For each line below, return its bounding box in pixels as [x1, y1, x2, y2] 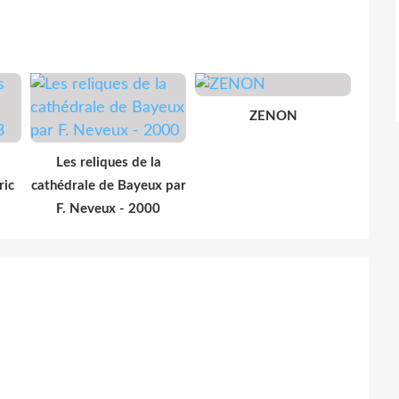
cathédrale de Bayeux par [30, 178, 186, 192]
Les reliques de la [55, 155, 161, 169]
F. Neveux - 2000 [56, 201, 160, 216]
